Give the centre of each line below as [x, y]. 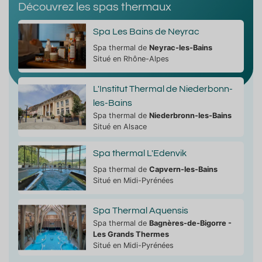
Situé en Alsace [120, 127]
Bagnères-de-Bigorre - [190, 223]
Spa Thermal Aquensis [140, 211]
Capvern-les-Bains [183, 170]
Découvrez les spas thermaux [95, 7]
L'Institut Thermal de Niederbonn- [163, 89]
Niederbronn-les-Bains [190, 116]
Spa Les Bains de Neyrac [146, 32]
